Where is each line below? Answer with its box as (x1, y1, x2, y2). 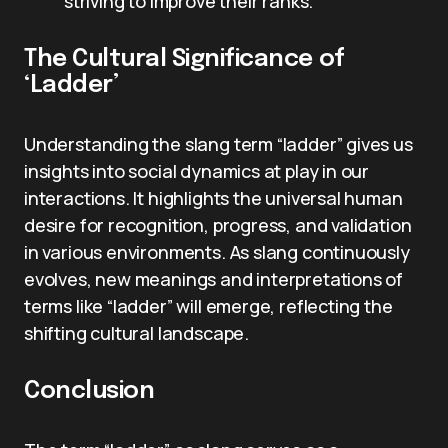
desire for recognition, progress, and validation (24, 213, 412, 237)
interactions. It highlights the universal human (24, 186, 403, 210)
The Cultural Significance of (24, 47, 345, 72)
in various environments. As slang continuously (24, 240, 410, 264)
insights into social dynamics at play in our (24, 159, 370, 183)
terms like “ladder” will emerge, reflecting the (24, 294, 393, 318)
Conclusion (24, 379, 155, 404)
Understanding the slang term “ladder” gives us (24, 132, 413, 156)
